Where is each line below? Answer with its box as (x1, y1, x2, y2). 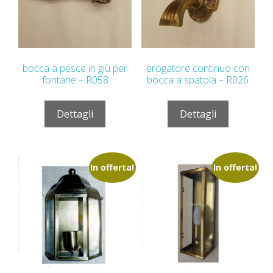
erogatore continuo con (146, 61, 250, 75)
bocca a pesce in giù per (23, 61, 128, 75)
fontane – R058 (41, 73, 108, 87)
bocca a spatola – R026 (147, 73, 249, 87)
